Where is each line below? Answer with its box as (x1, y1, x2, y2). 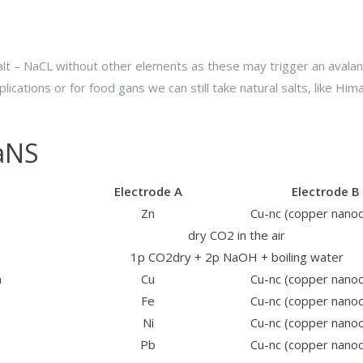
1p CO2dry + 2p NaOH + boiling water (130, 249, 344, 265)
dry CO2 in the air (188, 227, 285, 243)
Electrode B (291, 183, 360, 199)
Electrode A (113, 183, 182, 199)
